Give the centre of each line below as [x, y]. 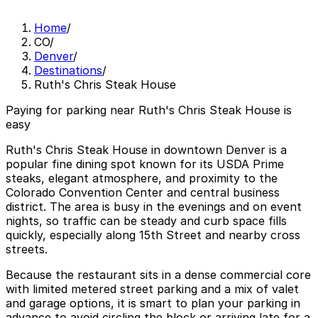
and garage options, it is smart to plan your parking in [153, 303]
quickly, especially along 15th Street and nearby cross [153, 235]
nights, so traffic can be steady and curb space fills [146, 221]
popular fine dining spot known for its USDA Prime [145, 164]
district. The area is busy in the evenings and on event [154, 207]
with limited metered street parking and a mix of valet [152, 289]
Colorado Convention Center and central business [143, 193]
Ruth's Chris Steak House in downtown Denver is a [146, 150]
